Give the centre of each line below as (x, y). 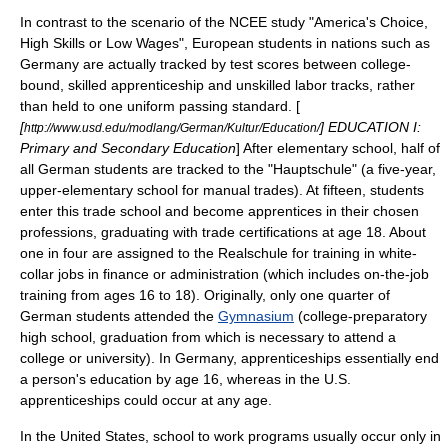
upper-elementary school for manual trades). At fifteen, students (222, 190)
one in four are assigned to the (119, 253)
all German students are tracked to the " (146, 169)
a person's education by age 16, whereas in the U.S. (185, 379)
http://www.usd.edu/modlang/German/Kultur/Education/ (172, 127)
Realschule (253, 253)
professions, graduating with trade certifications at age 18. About (223, 232)
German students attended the (119, 316)
